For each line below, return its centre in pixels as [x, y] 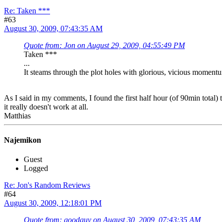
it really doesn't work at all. [46, 107]
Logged [36, 168]
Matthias [17, 115]
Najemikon [23, 140]
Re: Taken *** [27, 10]
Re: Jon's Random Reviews [47, 185]
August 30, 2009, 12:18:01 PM [53, 203]
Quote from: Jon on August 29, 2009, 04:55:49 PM [104, 45]
